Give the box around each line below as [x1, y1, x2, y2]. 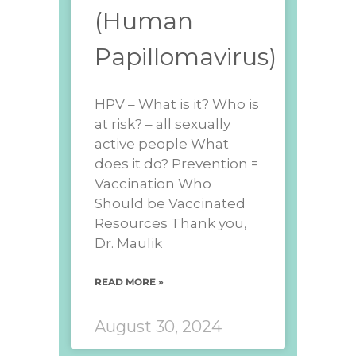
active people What [95, 135, 229, 152]
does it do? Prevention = [95, 155, 258, 172]
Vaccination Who [95, 175, 211, 192]
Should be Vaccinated [95, 195, 246, 211]
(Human [95, 6, 193, 36]
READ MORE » [95, 275, 164, 288]
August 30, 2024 [95, 316, 222, 336]
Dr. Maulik [95, 234, 162, 251]
